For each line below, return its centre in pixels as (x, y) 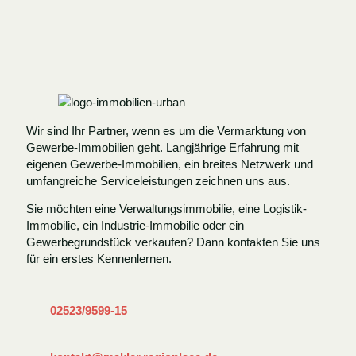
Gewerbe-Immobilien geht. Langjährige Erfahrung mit (162, 147)
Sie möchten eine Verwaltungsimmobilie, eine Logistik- (166, 208)
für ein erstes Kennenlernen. (99, 258)
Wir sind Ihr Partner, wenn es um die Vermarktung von (166, 130)
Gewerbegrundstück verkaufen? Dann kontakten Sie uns (173, 242)
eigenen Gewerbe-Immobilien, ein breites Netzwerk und (169, 164)
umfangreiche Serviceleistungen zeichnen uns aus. (158, 180)
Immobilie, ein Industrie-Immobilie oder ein (135, 225)
